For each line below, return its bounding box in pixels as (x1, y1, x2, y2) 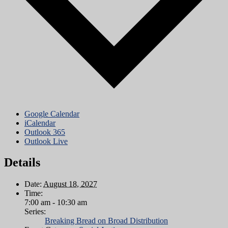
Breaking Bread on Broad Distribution (45, 216, 168, 225)
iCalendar (24, 118, 55, 127)
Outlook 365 (24, 127, 65, 136)
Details (4, 156, 40, 169)
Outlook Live (24, 136, 68, 146)
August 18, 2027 (43, 180, 97, 189)
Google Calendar (24, 109, 79, 118)
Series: (24, 207, 46, 216)
